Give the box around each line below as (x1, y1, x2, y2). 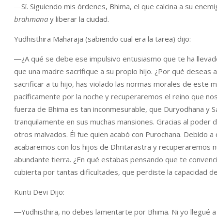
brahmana (14, 14, 48, 24)
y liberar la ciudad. (48, 14, 109, 24)
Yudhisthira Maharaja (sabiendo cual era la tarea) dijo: (14, 34, 191, 44)
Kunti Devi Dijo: (14, 187, 64, 197)
